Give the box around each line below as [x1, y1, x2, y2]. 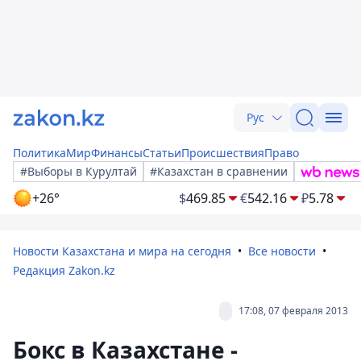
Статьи [143, 145, 181, 160]
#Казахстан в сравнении [150, 164, 288, 179]
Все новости [248, 243, 316, 259]
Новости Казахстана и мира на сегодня [13, 243, 231, 259]
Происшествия [181, 145, 264, 160]
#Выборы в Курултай [20, 164, 137, 179]
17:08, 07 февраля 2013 [239, 304, 348, 317]
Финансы [91, 145, 143, 160]
